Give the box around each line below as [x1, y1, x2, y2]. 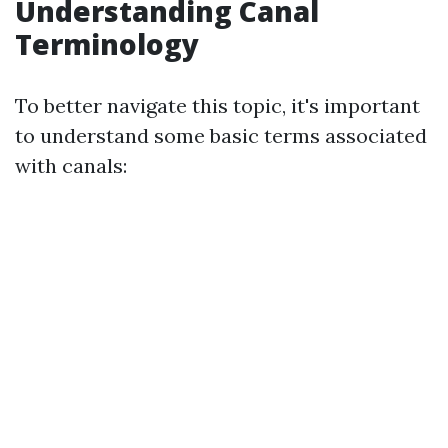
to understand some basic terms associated [15, 123, 427, 148]
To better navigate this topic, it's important [15, 93, 420, 118]
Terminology [15, 25, 199, 63]
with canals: [15, 153, 127, 178]
